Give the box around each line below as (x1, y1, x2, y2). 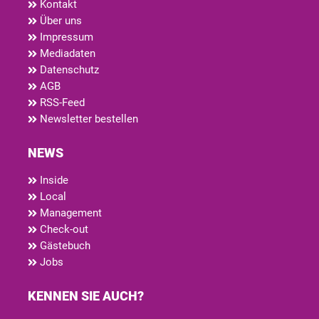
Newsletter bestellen (37, 113, 138, 126)
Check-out (37, 223, 88, 236)
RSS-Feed (37, 96, 85, 110)
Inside (37, 174, 68, 187)
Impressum (37, 31, 93, 44)
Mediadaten (37, 47, 95, 61)
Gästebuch (37, 239, 90, 253)
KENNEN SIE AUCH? (28, 288, 144, 304)
